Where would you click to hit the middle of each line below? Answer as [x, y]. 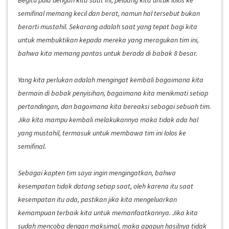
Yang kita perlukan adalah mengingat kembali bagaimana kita [111, 79]
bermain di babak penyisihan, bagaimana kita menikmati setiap [113, 93]
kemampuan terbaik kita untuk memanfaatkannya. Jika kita [108, 212]
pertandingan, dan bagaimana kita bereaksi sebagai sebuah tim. [114, 106]
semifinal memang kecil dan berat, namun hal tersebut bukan [109, 13]
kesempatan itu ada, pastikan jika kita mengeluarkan [97, 199]
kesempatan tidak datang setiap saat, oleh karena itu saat [106, 186]
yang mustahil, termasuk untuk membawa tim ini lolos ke [102, 133]
